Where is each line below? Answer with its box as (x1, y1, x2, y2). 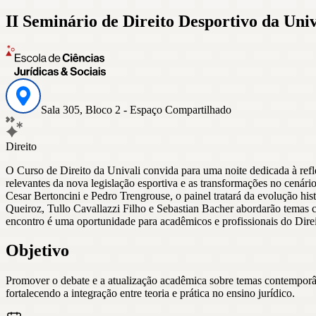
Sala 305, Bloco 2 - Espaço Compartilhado (41, 103, 231, 116)
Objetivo (6, 241, 69, 260)
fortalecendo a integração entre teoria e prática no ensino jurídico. (6, 287, 295, 300)
